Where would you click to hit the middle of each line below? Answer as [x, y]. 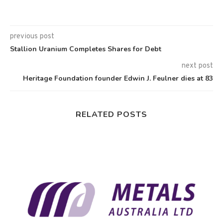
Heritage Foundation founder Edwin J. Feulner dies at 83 [118, 79]
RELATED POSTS [111, 115]
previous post [32, 37]
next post [197, 66]
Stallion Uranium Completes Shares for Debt [86, 49]
